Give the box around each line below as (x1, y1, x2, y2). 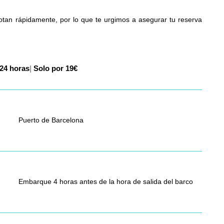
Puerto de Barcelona (18, 116, 83, 124)
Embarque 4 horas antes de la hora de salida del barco (18, 177, 193, 186)
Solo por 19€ (6, 64, 52, 73)
